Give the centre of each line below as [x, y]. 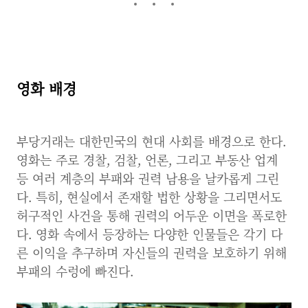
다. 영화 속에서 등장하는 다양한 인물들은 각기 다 [150, 234]
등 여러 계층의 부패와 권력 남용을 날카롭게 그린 [148, 178]
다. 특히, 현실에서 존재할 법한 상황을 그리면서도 [149, 197]
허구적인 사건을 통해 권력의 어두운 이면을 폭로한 [152, 215]
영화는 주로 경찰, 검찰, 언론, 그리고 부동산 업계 [147, 159]
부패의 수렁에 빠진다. [75, 271]
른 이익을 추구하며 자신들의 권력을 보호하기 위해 [152, 252]
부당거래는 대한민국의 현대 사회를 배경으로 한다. [151, 141]
